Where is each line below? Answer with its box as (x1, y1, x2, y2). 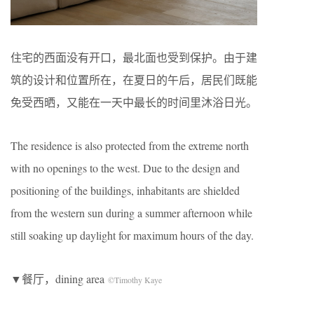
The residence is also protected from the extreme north (11, 137, 249, 153)
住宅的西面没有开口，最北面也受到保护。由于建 (11, 49, 257, 64)
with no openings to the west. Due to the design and (11, 160, 240, 175)
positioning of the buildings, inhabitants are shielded (11, 182, 240, 198)
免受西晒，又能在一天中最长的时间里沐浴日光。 (11, 94, 257, 109)
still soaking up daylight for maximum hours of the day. (11, 227, 254, 243)
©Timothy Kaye (108, 273, 162, 285)
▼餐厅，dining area (11, 271, 108, 286)
